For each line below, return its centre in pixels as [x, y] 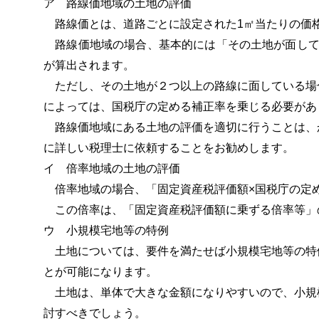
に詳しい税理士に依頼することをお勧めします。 [169, 148]
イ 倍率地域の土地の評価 [106, 169]
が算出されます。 [89, 66]
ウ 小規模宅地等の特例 [100, 231]
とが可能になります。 [100, 272]
